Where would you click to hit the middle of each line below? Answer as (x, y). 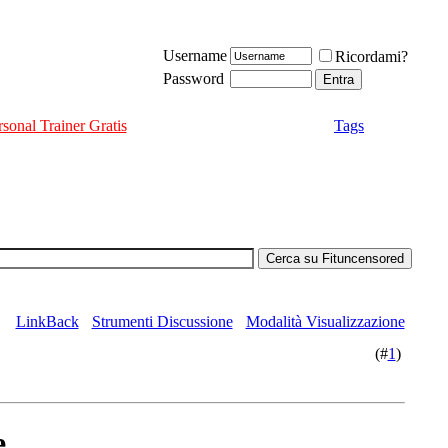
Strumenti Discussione (162, 321)
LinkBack (47, 321)
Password (193, 78)
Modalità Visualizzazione (325, 321)
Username (194, 55)
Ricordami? (371, 56)
